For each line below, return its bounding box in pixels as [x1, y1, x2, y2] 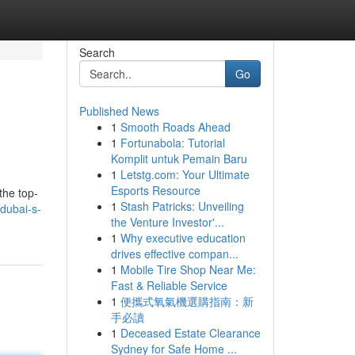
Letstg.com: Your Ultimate [120, 166, 250, 182]
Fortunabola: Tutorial [120, 135, 225, 151]
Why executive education [120, 230, 246, 246]
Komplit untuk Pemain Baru [110, 151, 247, 166]
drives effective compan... [110, 246, 239, 261]
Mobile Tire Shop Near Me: [120, 261, 256, 277]
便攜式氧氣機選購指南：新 [120, 293, 254, 309]
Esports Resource [110, 182, 200, 198]
